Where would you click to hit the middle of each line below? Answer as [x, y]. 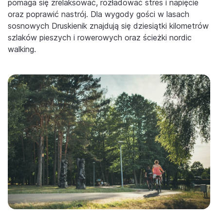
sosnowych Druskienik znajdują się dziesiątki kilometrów [108, 26]
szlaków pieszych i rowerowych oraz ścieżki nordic [100, 37]
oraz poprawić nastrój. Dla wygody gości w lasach [99, 14]
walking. [22, 49]
